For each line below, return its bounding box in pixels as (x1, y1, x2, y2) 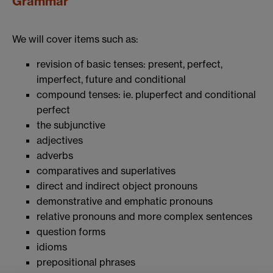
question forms (37, 225, 105, 238)
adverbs (37, 149, 73, 161)
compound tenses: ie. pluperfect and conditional (37, 88, 256, 101)
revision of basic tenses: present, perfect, (37, 57, 222, 70)
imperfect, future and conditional (37, 73, 186, 85)
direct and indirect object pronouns (37, 179, 197, 192)
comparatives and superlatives (37, 164, 175, 177)
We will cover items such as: (12, 32, 138, 45)
